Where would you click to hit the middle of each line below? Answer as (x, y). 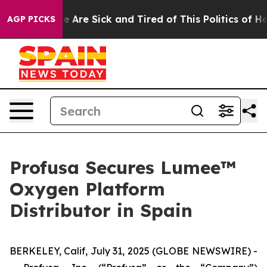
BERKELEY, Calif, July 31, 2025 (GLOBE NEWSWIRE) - (133, 251)
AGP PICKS (31, 19)
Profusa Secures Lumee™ (123, 167)
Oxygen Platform (87, 189)
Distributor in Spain (101, 210)
